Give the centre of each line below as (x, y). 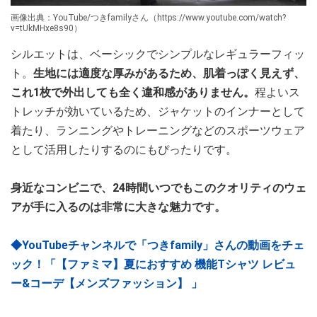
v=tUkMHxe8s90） (46, 28)
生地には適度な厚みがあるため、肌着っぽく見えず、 (169, 73)
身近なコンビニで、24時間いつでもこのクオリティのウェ (158, 188)
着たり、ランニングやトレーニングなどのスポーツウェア (158, 130)
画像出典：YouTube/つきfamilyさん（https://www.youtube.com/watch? (148, 17)
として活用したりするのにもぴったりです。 (124, 149)
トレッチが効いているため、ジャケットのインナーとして (158, 111)
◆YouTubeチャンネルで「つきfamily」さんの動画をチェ (157, 245)
